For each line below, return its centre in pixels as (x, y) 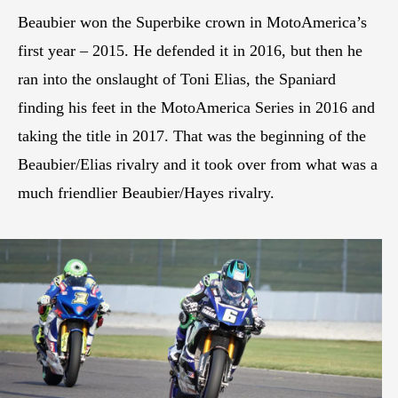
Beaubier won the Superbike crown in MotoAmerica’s (192, 22)
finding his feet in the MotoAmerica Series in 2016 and (196, 107)
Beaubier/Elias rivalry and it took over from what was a (198, 164)
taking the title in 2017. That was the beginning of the (192, 135)
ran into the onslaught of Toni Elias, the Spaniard (177, 79)
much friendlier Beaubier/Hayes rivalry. (146, 192)
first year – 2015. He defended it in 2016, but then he (190, 50)
